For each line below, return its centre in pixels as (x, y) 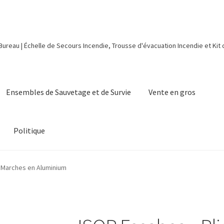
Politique (29, 131)
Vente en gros (172, 92)
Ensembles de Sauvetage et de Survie (69, 92)
